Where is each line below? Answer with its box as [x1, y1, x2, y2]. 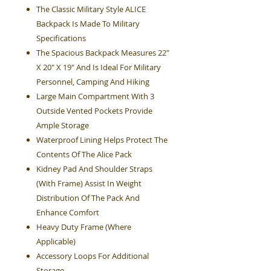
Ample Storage [36, 120, 89, 131]
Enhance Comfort [36, 207, 99, 218]
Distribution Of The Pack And [36, 192, 140, 203]
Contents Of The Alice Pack [36, 149, 132, 160]
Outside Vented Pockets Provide [36, 105, 152, 116]
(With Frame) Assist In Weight [36, 178, 142, 189]
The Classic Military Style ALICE [36, 4, 146, 15]
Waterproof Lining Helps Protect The [36, 134, 168, 145]
